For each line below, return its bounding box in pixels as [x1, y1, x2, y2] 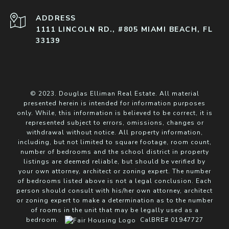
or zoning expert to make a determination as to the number [16, 196, 213, 204]
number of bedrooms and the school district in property [20, 147, 209, 156]
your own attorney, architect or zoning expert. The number [18, 167, 211, 175]
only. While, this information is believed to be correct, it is [16, 108, 213, 117]
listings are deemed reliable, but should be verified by [24, 157, 205, 166]
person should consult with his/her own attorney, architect [16, 186, 213, 195]
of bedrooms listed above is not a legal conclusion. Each [17, 176, 212, 185]
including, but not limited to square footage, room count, [17, 138, 212, 146]
